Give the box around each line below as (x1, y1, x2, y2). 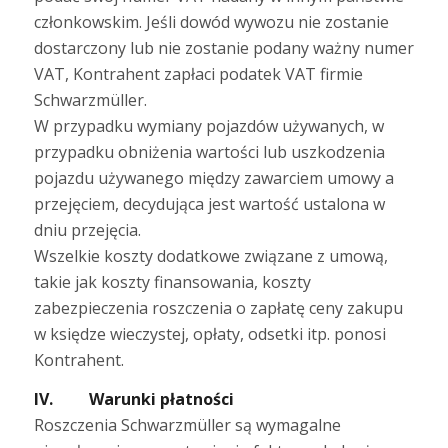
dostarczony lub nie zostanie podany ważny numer (33, 36, 414, 59)
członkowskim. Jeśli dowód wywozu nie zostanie (33, 10, 389, 33)
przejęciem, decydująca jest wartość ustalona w (33, 192, 385, 215)
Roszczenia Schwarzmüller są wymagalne (33, 414, 341, 437)
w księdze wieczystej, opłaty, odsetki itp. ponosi (33, 322, 386, 345)
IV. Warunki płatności (33, 388, 238, 411)
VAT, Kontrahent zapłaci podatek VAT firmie (33, 62, 363, 85)
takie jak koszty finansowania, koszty (33, 270, 311, 293)
